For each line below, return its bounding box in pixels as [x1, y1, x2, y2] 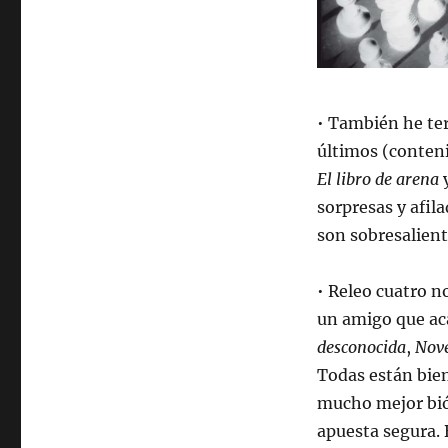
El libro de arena [316, 169, 439, 189]
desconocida [316, 337, 406, 357]
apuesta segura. [316, 421, 440, 441]
